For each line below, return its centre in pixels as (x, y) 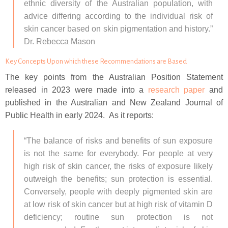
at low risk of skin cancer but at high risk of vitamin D (118, 204)
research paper (176, 90)
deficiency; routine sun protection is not (118, 217)
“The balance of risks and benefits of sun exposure (118, 141)
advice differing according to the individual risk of (118, 16)
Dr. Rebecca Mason (60, 41)
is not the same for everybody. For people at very (118, 153)
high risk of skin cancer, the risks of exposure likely (118, 166)
